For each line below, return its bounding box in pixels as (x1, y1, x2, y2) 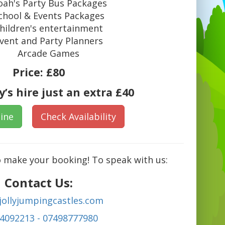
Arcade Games (18, 47, 80, 60)
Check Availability (41, 110, 117, 123)
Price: (12, 65, 46, 80)
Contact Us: (4, 174, 73, 191)
